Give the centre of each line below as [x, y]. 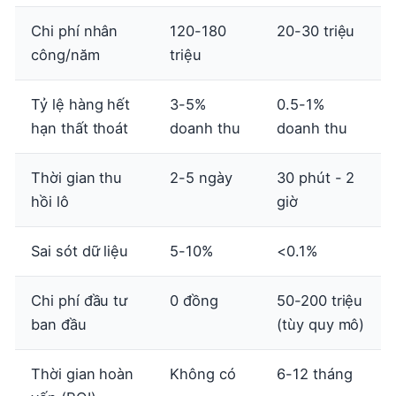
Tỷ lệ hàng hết [81, 105]
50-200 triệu [320, 301]
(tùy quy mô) [321, 325]
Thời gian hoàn [83, 374]
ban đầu [59, 325]
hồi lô [50, 202]
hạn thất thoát [80, 129]
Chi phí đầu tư [80, 301]
